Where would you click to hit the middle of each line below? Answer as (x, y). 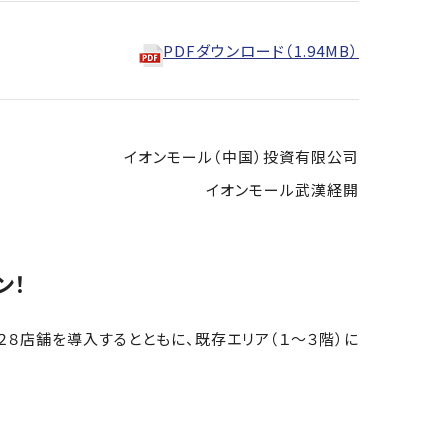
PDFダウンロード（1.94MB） (261, 50)
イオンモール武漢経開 (282, 189)
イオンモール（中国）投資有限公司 (241, 156)
